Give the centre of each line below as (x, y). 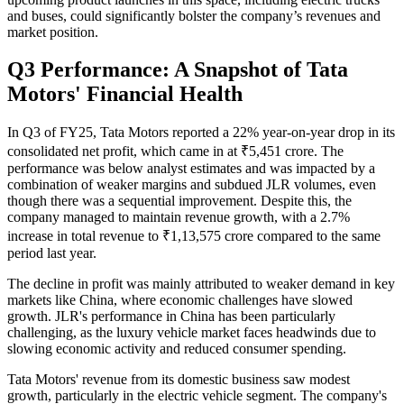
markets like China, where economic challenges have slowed (180, 300)
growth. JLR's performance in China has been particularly (171, 317)
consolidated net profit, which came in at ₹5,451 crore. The (175, 151)
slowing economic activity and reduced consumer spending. (177, 349)
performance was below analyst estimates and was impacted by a (191, 169)
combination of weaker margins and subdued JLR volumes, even (192, 185)
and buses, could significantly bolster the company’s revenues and (194, 15)
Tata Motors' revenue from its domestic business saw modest (179, 380)
